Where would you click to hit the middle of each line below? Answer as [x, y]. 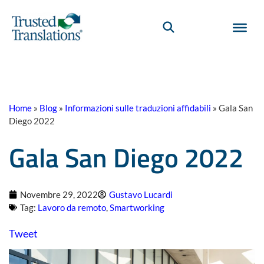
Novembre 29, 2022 [59, 194]
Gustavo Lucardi [141, 194]
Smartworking [137, 207]
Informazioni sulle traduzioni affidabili [138, 108]
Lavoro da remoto [72, 207]
